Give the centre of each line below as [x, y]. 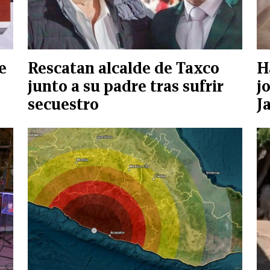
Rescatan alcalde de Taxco [124, 68]
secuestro [63, 104]
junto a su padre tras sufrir [125, 86]
